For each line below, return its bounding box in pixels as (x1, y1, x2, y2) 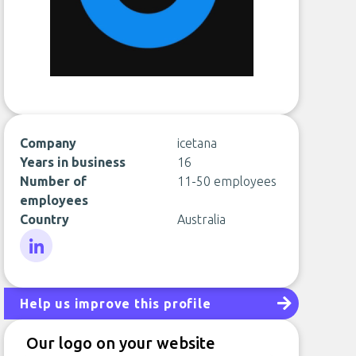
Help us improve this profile (20, 296, 211, 311)
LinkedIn (19, 264, 68, 278)
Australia (176, 212, 226, 226)
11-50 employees (176, 174, 277, 188)
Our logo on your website (26, 334, 216, 352)
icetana (176, 136, 217, 150)
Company (20, 136, 77, 150)
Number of (20, 174, 87, 188)
